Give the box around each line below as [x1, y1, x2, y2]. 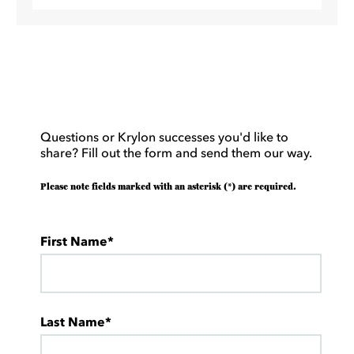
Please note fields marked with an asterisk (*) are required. [40, 180, 296, 192]
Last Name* [40, 313, 111, 330]
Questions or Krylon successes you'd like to [40, 128, 288, 145]
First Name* [40, 232, 114, 249]
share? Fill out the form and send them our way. [40, 144, 312, 160]
